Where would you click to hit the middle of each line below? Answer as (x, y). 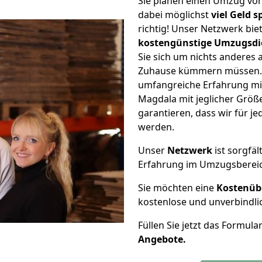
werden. (156, 127)
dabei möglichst (175, 15)
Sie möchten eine (177, 188)
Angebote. (162, 239)
